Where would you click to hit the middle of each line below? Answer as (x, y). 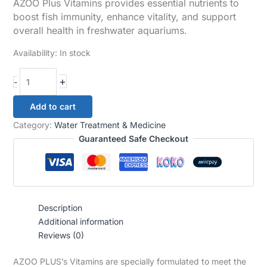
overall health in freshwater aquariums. (100, 31)
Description (60, 208)
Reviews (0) (61, 235)
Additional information (80, 222)
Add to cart (52, 107)
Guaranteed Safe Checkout (133, 139)
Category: (33, 125)
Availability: (35, 53)
